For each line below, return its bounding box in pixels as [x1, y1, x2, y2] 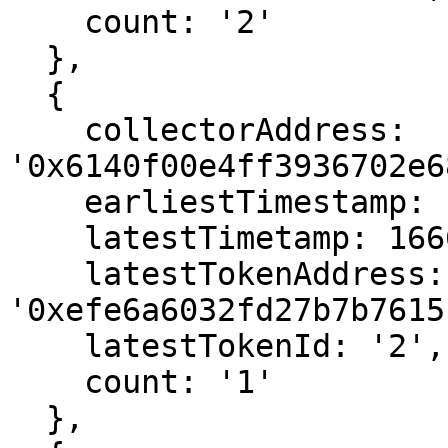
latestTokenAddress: [8, 256, 84, 292]
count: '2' [8, 4, 84, 40]
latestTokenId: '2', [8, 328, 84, 364]
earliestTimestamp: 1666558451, [8, 184, 84, 220]
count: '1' [8, 364, 84, 400]
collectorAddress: [8, 112, 84, 148]
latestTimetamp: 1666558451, [8, 220, 84, 256]
